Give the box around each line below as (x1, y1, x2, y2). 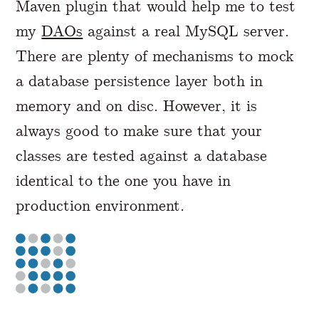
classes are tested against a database (16, 145, 268, 165)
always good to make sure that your (16, 120, 263, 140)
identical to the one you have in (16, 170, 231, 190)
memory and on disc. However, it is (16, 95, 258, 115)
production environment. (16, 195, 185, 215)
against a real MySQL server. (83, 21, 290, 41)
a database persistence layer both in (16, 70, 263, 90)
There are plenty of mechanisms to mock (16, 46, 295, 66)
